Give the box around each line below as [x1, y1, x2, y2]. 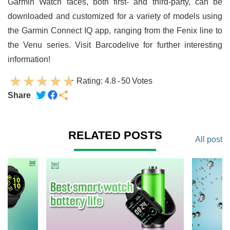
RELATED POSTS [68, 128, 162, 142]
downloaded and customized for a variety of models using [8, 11, 222, 21]
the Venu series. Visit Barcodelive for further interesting [8, 40, 222, 49]
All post [195, 135, 222, 144]
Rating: [76, 76, 105, 85]
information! [8, 54, 50, 64]
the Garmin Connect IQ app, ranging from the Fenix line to [8, 26, 222, 35]
